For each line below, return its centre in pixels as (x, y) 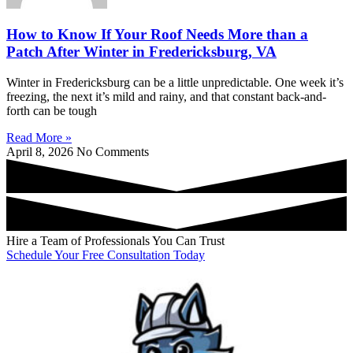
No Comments (113, 152)
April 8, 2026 (41, 152)
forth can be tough (52, 111)
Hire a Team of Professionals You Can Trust (115, 240)
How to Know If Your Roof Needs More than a (157, 35)
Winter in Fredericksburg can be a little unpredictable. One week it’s (175, 83)
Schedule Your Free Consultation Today (106, 255)
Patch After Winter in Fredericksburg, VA (141, 52)
